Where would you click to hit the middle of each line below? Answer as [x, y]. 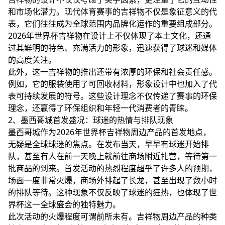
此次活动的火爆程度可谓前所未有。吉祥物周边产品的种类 [113, 216]
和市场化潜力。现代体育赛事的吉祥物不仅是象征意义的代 [113, 12]
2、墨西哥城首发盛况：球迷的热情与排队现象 [91, 120]
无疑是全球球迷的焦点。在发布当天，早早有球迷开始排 [108, 144]
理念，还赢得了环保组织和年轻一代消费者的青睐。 [100, 108]
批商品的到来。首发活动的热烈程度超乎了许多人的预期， [113, 168]
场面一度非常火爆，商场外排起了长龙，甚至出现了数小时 [113, 180]
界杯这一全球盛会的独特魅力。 [64, 204]
